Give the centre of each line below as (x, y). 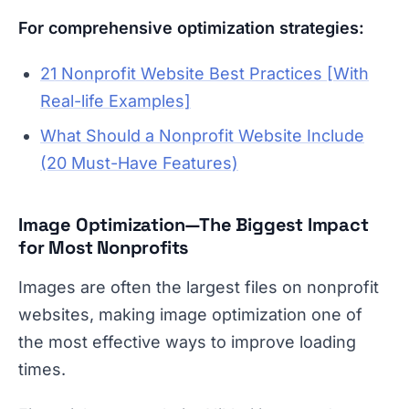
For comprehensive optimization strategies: (191, 28)
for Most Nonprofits (104, 248)
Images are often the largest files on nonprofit (199, 288)
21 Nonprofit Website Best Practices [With (204, 74)
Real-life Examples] (115, 101)
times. (42, 370)
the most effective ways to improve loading (187, 342)
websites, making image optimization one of (190, 315)
